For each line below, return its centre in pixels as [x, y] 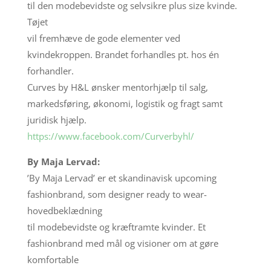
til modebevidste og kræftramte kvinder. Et [116, 227]
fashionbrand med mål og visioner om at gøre [122, 243]
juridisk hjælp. [57, 119]
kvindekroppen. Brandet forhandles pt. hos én [123, 54]
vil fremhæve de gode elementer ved [103, 38]
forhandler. [50, 70]
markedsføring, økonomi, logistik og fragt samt [125, 103]
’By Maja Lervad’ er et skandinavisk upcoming [122, 178]
